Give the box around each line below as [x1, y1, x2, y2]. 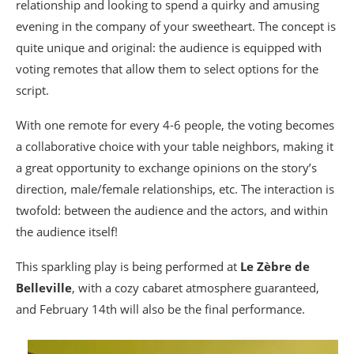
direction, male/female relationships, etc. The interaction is [16, 181, 334, 197]
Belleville [16, 280, 72, 296]
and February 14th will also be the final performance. [16, 301, 305, 317]
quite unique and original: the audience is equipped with [16, 40, 322, 55]
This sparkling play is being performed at [16, 258, 240, 274]
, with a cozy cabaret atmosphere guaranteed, [72, 280, 319, 296]
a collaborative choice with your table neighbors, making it [16, 138, 333, 154]
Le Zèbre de [240, 258, 310, 274]
